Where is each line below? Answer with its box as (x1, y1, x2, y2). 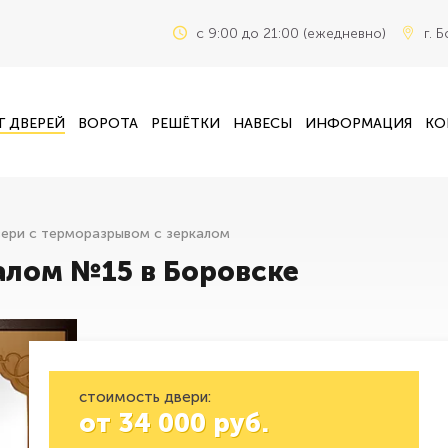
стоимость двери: (79, 388, 211, 406)
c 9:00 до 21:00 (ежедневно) (196, 25, 386, 42)
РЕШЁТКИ (150, 114, 220, 132)
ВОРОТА (77, 114, 138, 132)
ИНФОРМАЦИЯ (305, 114, 413, 132)
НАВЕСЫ (233, 114, 293, 132)
